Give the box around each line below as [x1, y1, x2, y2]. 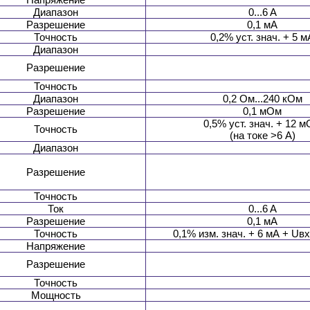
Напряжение [26, 240, 85, 253]
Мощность [30, 289, 81, 302]
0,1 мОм [243, 105, 282, 118]
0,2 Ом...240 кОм [222, 93, 302, 105]
